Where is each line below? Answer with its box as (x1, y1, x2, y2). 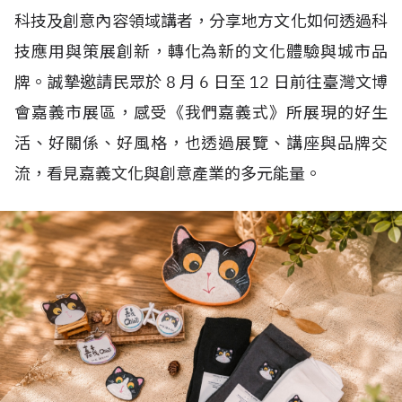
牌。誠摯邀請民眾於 (14, 72, 166, 92)
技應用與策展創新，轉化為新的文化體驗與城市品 (14, 41, 388, 62)
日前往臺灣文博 (273, 72, 388, 92)
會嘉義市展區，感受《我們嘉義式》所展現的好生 (14, 102, 388, 123)
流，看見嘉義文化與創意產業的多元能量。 (14, 163, 321, 184)
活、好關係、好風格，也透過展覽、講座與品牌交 (14, 133, 388, 153)
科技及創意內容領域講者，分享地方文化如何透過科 (14, 11, 388, 31)
